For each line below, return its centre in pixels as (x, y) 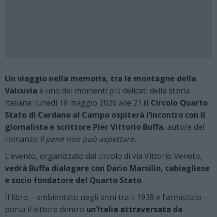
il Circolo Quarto (175, 102)
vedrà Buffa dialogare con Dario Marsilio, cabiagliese (107, 168)
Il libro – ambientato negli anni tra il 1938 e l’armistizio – (106, 197)
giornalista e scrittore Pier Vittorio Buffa (84, 127)
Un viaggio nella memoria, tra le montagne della (101, 78)
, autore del (184, 127)
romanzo (22, 139)
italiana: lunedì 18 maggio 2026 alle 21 (73, 102)
